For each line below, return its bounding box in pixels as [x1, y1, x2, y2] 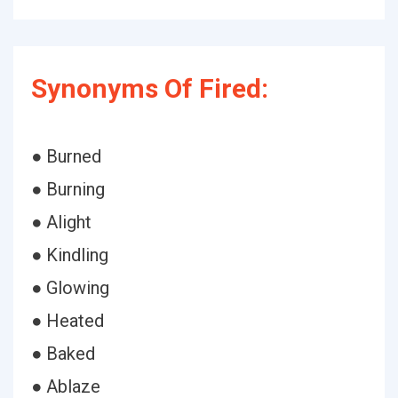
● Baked [31, 343, 95, 364]
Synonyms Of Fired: [31, 73, 268, 104]
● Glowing [31, 277, 109, 298]
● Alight [31, 211, 92, 233]
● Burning [31, 179, 105, 200]
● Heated [31, 310, 104, 331]
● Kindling [31, 244, 108, 266]
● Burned [31, 146, 101, 167]
